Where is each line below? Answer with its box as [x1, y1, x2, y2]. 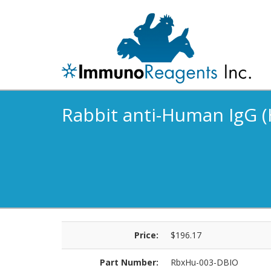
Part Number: [100, 256, 158, 268]
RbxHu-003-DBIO [171, 256, 238, 268]
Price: [134, 229, 158, 241]
